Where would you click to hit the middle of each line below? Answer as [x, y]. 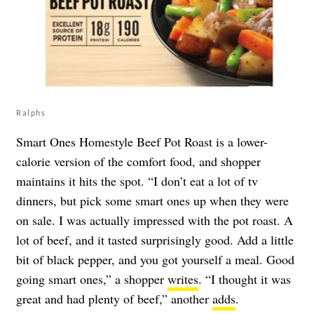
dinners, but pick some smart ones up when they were [152, 201]
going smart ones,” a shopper [92, 279]
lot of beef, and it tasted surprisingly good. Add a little [155, 240]
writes [183, 279]
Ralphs [31, 113]
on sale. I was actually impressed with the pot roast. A [155, 220]
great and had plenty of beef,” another [114, 299]
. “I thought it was [245, 279]
